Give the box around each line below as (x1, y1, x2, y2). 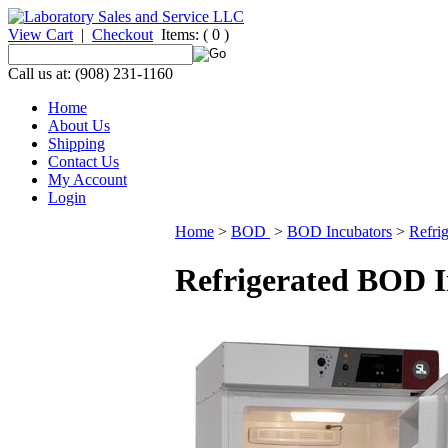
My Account (48, 171, 127, 188)
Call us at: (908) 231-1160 (8, 65, 173, 82)
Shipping (48, 135, 105, 152)
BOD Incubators (287, 223, 392, 240)
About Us (48, 117, 110, 134)
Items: (161, 26, 199, 43)
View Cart (8, 26, 73, 43)
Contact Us (48, 153, 119, 170)
